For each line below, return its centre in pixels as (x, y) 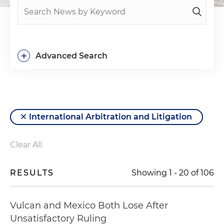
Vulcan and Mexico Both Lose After (89, 205)
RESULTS (32, 173)
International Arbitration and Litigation (110, 117)
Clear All (26, 145)
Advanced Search (71, 56)
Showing (150, 173)
